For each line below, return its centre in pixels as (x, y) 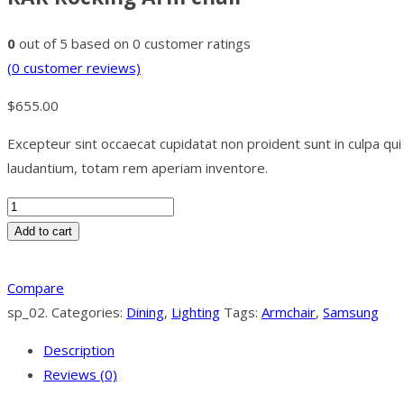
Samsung (351, 312)
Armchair (289, 312)
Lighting (196, 312)
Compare (36, 288)
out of (37, 44)
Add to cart (43, 232)
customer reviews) (80, 68)
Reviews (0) (80, 375)
